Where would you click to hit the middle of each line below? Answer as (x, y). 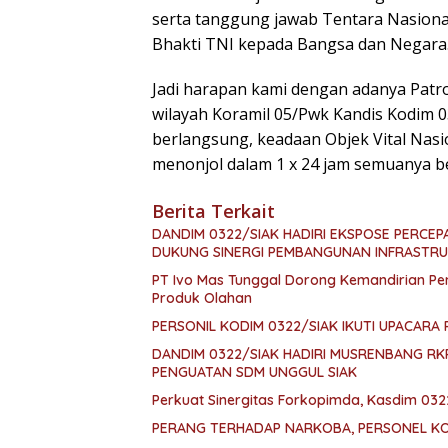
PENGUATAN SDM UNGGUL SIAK (254, 371)
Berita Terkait (213, 210)
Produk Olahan (202, 297)
